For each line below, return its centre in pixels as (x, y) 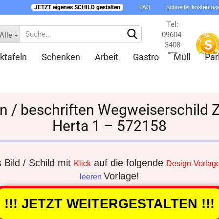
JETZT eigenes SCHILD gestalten (77, 7)
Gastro (146, 57)
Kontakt (173, 66)
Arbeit (106, 57)
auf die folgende (128, 163)
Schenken (61, 57)
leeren (92, 177)
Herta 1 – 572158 (109, 126)
